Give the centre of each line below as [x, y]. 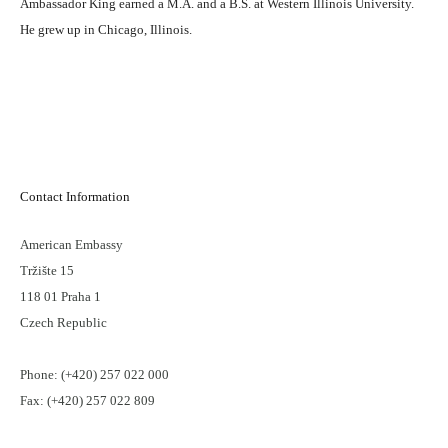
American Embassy [71, 244]
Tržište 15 [47, 270]
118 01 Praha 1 [60, 296]
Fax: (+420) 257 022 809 [87, 400]
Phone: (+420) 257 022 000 [94, 374]
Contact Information [75, 196]
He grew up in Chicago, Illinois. [106, 29]
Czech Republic [63, 322]
